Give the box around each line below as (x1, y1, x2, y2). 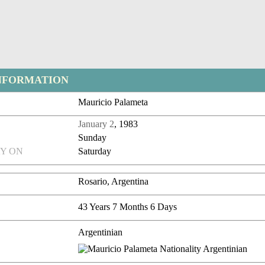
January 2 (78, 119, 115, 130)
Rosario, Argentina (78, 176, 149, 187)
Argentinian (78, 227, 123, 238)
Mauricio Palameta (78, 97, 148, 108)
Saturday (78, 146, 112, 157)
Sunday (78, 132, 107, 143)
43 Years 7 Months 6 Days (78, 202, 177, 212)
